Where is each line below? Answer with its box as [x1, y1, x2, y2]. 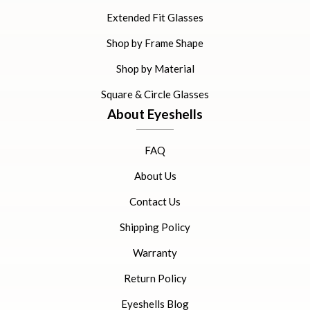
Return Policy [123, 272, 187, 284]
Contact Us [129, 195, 181, 208]
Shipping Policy [120, 221, 190, 233]
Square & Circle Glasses [101, 88, 209, 100]
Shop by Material [116, 62, 194, 75]
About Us [134, 170, 176, 182]
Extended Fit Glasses [107, 11, 203, 24]
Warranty [133, 246, 177, 259]
